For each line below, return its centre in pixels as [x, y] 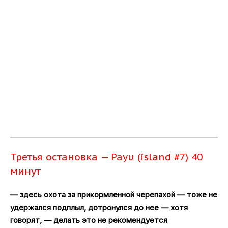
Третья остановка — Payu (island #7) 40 [106, 156]
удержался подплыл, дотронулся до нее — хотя [99, 207]
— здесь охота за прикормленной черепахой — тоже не [114, 194]
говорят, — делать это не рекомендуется [89, 220]
